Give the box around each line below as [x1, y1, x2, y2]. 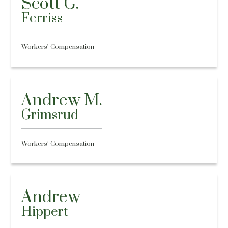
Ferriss [21, 10, 63, 27]
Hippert [21, 204, 68, 220]
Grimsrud [21, 107, 79, 124]
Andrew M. [21, 90, 103, 111]
